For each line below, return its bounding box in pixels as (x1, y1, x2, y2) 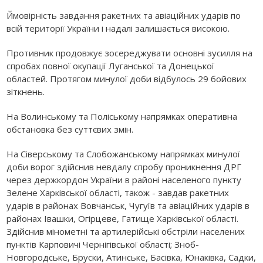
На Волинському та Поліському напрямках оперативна (6, 110, 238, 122)
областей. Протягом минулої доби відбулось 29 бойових (6, 72, 247, 85)
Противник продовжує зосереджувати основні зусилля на (6, 46, 253, 59)
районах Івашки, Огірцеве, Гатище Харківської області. (6, 212, 239, 224)
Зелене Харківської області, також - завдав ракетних (6, 186, 230, 198)
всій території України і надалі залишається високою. (6, 22, 230, 34)
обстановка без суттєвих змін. (6, 123, 134, 135)
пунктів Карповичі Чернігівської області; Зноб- (6, 238, 200, 250)
